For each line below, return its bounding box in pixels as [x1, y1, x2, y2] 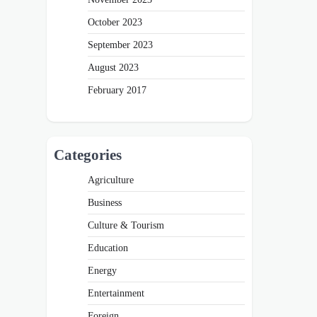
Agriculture [88, 173, 134, 185]
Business [88, 196, 122, 208]
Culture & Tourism [88, 219, 164, 231]
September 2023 [88, 38, 153, 50]
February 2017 [88, 83, 146, 96]
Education [88, 241, 128, 253]
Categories [54, 146, 122, 163]
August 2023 [88, 61, 139, 73]
